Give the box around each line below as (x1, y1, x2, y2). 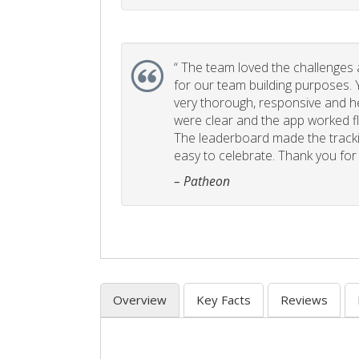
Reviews (280, 292, 328, 309)
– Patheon (174, 172, 230, 191)
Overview (113, 292, 167, 309)
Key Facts (196, 292, 251, 309)
